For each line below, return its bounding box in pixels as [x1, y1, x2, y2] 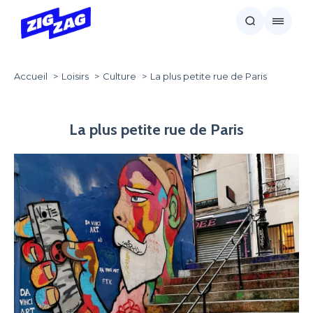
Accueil [14, 71, 48, 82]
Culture [103, 71, 136, 82]
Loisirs [61, 71, 89, 82]
